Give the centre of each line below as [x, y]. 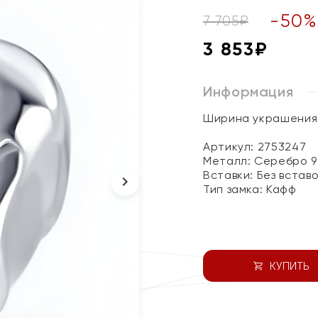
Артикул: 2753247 [255, 147]
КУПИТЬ [289, 266]
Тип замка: [235, 189]
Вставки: [230, 175]
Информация [248, 92]
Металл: [229, 161]
